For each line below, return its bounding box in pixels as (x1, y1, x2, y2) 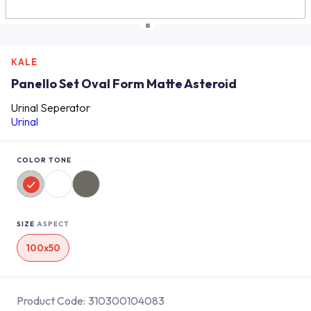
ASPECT (37, 219, 69, 228)
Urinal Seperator (11, 101, 90, 115)
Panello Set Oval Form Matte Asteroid (11, 76, 237, 92)
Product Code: (17, 294, 85, 308)
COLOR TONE (17, 155, 72, 165)
